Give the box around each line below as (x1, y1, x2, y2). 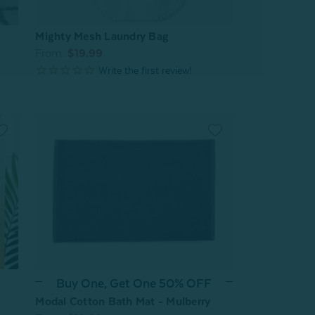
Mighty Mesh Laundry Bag (35, 30, 169, 43)
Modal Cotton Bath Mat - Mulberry (35, 295, 211, 308)
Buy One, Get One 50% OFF (56, 276, 212, 290)
